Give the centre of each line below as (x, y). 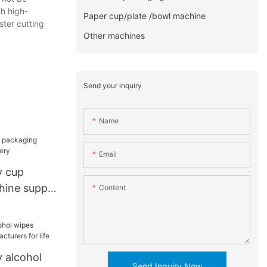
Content (113, 188)
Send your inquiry (113, 85)
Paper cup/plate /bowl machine (145, 15)
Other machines (114, 35)
